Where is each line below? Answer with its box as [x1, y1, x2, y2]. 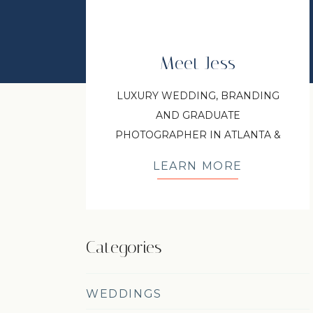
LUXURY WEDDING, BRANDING [116, 89, 279, 102]
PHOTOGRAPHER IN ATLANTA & [115, 129, 281, 141]
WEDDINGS [86, 287, 162, 300]
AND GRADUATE [155, 109, 240, 122]
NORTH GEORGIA [152, 148, 243, 161]
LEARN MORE [153, 159, 242, 173]
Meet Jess [159, 52, 236, 74]
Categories [86, 238, 162, 257]
